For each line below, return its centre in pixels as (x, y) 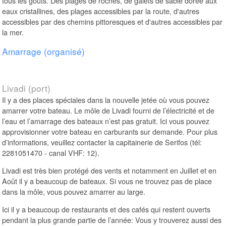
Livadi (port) (26, 88)
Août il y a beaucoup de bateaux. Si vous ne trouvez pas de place (107, 181)
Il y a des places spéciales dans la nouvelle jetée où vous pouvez (106, 99)
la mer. (13, 32)
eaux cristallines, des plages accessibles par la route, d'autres (101, 11)
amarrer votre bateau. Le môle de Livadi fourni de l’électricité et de (108, 110)
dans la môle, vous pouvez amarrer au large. (74, 191)
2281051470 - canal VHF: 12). (51, 152)
